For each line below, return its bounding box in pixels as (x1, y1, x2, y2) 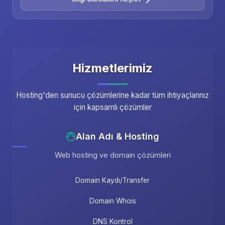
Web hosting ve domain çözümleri (54, 151, 171, 160)
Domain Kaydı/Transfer (75, 176, 150, 185)
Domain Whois (89, 197, 136, 205)
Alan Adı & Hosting (76, 131, 159, 142)
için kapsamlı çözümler (73, 102, 152, 112)
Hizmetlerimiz (72, 61, 153, 75)
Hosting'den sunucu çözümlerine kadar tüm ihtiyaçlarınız (16, 90, 209, 100)
